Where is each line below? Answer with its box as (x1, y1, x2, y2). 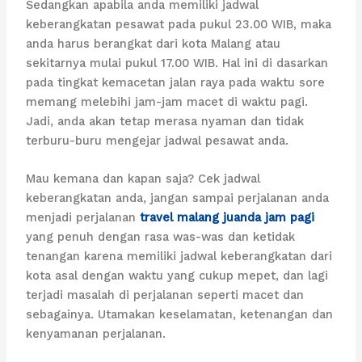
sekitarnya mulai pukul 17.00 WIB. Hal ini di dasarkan (26, 55, 329, 70)
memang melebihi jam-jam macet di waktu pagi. (26, 94, 309, 109)
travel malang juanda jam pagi (140, 210, 315, 225)
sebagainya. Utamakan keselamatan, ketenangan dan (26, 307, 334, 322)
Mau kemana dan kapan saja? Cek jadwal (26, 171, 261, 187)
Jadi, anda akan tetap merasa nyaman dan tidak (26, 113, 305, 128)
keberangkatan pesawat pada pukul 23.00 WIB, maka (26, 16, 332, 32)
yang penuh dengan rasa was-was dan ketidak (26, 229, 296, 245)
